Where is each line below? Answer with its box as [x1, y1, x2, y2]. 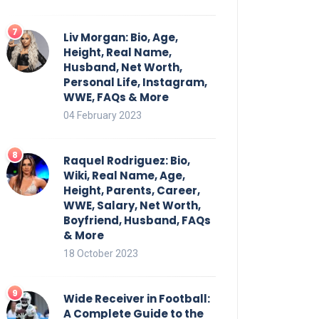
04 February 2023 [63, 109, 142, 121]
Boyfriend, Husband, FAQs [63, 212, 211, 228]
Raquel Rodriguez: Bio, [63, 152, 190, 168]
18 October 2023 [63, 247, 138, 259]
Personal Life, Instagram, [63, 74, 207, 90]
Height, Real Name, [63, 44, 172, 60]
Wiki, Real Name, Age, [63, 167, 185, 183]
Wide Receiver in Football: [63, 291, 210, 306]
